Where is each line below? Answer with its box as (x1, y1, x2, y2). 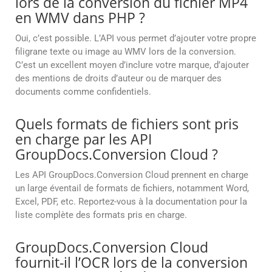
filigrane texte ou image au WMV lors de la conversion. (15, 46, 236, 58)
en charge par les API (15, 129, 152, 149)
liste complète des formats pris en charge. (15, 209, 187, 221)
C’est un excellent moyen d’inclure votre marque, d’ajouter (15, 59, 249, 71)
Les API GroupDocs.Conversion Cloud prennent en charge (15, 169, 248, 181)
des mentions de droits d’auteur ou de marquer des (15, 73, 222, 84)
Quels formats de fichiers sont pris (15, 114, 239, 134)
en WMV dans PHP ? (15, 8, 145, 28)
